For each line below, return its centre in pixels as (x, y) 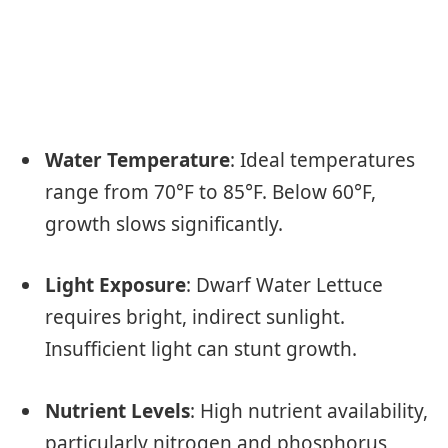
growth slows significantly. (164, 224)
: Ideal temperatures (322, 160)
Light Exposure (115, 285)
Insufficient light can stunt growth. (201, 349)
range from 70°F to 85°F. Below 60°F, (210, 192)
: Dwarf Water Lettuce (284, 285)
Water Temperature (137, 160)
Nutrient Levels (117, 410)
